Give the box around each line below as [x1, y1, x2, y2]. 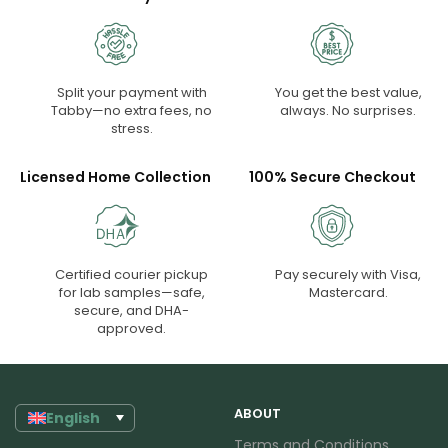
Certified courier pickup [55, 265, 209, 285]
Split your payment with [56, 83, 207, 103]
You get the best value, [274, 83, 422, 103]
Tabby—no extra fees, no [51, 101, 213, 121]
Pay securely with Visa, [275, 265, 422, 285]
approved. [97, 319, 167, 339]
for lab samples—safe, [58, 283, 205, 303]
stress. [110, 119, 153, 139]
